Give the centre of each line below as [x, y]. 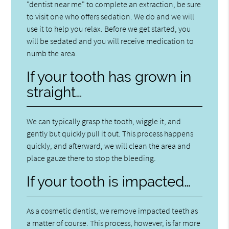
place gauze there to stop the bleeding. [91, 158]
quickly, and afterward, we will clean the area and [109, 145]
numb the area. [52, 53]
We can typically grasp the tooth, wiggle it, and [104, 121]
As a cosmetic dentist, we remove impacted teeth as [112, 210]
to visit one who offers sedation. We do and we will [111, 16]
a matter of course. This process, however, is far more [114, 223]
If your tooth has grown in [109, 77]
